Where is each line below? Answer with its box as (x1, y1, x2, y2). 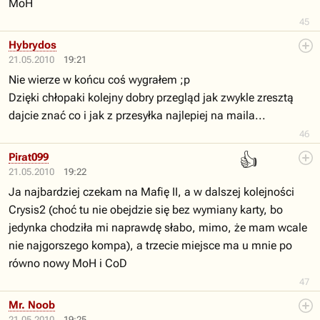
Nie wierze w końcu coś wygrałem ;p (9, 73, 190, 86)
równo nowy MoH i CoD (9, 256, 127, 270)
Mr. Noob (9, 299, 55, 311)
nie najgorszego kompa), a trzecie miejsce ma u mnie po (9, 239, 292, 252)
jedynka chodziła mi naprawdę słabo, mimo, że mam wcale (9, 221, 307, 234)
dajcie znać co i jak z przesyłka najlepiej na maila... (9, 109, 266, 122)
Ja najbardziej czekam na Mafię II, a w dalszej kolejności (9, 185, 294, 199)
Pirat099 (9, 151, 49, 164)
